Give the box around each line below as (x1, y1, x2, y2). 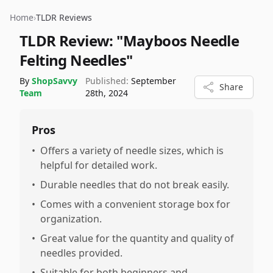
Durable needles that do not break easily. (40, 178, 229, 191)
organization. (40, 212, 102, 225)
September (130, 75, 176, 87)
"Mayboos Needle (116, 30, 239, 51)
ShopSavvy (32, 75, 77, 87)
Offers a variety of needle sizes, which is (40, 144, 224, 157)
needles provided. (40, 246, 122, 260)
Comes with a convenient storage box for (40, 197, 230, 211)
